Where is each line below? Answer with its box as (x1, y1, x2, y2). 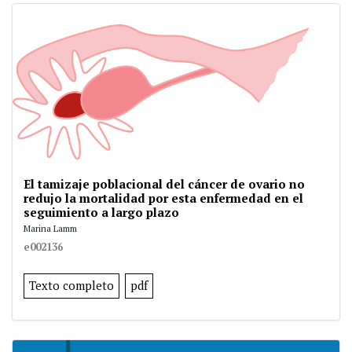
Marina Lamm (24, 222, 77, 235)
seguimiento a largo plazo (24, 204, 179, 221)
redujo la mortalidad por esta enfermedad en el (24, 190, 303, 207)
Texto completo (29, 278, 114, 294)
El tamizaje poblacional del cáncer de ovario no (24, 176, 305, 192)
